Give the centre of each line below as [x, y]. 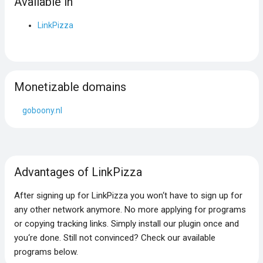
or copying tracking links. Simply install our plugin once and [126, 223]
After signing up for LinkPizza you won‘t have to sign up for [128, 195]
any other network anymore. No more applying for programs [130, 209]
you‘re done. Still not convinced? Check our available [114, 237]
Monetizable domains [70, 87]
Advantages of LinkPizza [78, 172]
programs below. [46, 252]
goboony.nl [42, 110]
